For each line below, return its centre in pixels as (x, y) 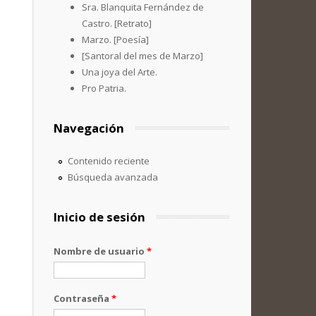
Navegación (89, 128)
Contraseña (83, 298)
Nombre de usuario (100, 251)
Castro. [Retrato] (117, 23)
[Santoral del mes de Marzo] (142, 56)
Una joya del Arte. (120, 72)
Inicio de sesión (99, 217)
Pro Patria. (104, 88)
